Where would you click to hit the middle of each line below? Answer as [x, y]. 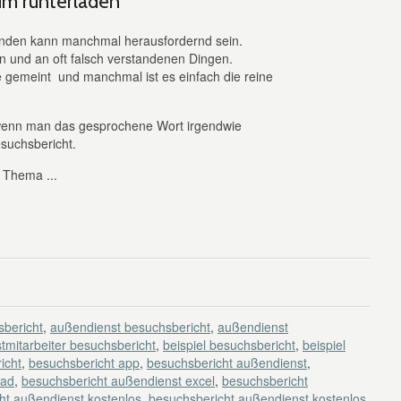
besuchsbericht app [84, 363]
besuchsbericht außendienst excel [118, 380]
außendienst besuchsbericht [130, 327]
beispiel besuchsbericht [229, 345]
